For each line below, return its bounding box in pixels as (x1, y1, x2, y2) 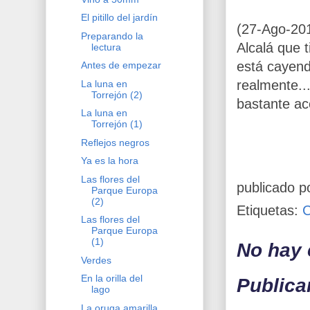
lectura (91, 41, 121, 53)
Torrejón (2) (91, 89, 143, 100)
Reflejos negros (80, 136, 149, 148)
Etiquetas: (237, 202, 302, 218)
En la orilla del (80, 273, 143, 284)
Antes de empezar (80, 60, 161, 71)
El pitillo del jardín (80, 12, 158, 24)
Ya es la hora (80, 155, 138, 167)
